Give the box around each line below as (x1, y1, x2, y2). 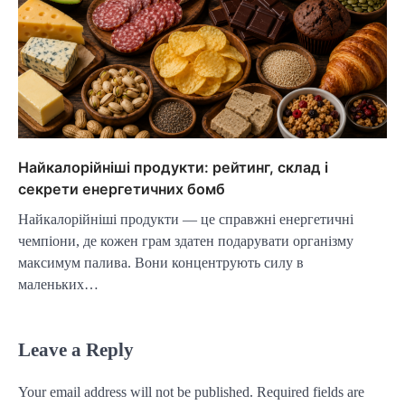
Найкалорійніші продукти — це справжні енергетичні (18, 212, 353, 228)
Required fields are (257, 384, 364, 400)
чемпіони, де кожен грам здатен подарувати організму (18, 233, 353, 250)
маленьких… (18, 277, 99, 293)
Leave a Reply (18, 339, 134, 361)
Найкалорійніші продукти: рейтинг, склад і (18, 158, 328, 177)
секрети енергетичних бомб (18, 180, 225, 199)
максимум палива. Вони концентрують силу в (18, 255, 304, 271)
